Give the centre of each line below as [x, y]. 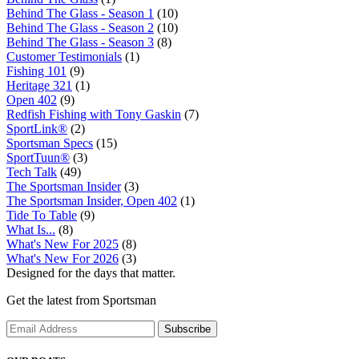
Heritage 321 [39, 85]
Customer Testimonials [64, 56]
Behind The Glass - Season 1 [80, 13]
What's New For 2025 [63, 244]
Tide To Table [42, 215]
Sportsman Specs [50, 143]
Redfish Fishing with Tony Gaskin [94, 114]
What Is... [31, 230]
